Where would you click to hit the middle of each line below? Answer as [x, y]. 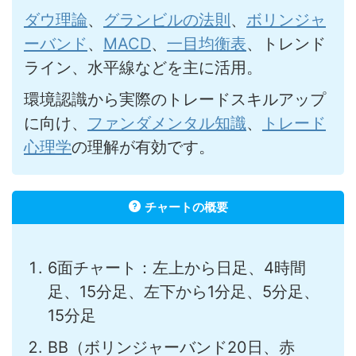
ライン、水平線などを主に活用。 [143, 67]
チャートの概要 [186, 207]
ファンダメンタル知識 [167, 123]
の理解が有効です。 [143, 147]
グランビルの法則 [167, 19]
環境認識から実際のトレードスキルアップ [175, 99]
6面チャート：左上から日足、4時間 [177, 267]
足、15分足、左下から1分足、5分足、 [184, 291]
